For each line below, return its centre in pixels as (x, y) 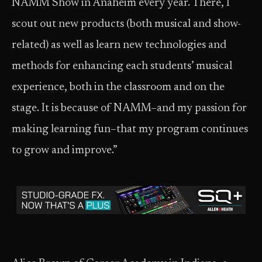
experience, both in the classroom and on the (118, 87)
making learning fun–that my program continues (130, 130)
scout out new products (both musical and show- (126, 24)
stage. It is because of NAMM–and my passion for (129, 108)
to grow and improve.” (65, 151)
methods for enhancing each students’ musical (122, 66)
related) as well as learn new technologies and (119, 45)
